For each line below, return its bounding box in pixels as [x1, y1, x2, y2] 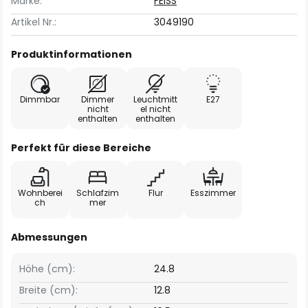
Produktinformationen [11, 47, 132, 61]
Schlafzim [76, 187, 119, 199]
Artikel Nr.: [11, 15, 56, 29]
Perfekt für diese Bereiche [11, 141, 151, 155]
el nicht [140, 103, 170, 115]
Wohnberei [17, 187, 63, 199]
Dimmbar [20, 93, 60, 105]
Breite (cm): [19, 283, 78, 297]
